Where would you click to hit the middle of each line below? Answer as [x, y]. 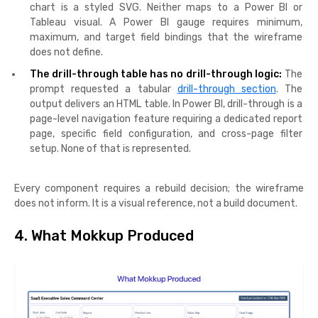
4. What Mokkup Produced [104, 235]
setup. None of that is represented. [110, 148]
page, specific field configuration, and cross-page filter [166, 133]
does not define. [66, 52]
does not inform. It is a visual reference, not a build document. [156, 203]
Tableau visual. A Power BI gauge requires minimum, [166, 22]
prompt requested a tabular [104, 89]
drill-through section [226, 89]
